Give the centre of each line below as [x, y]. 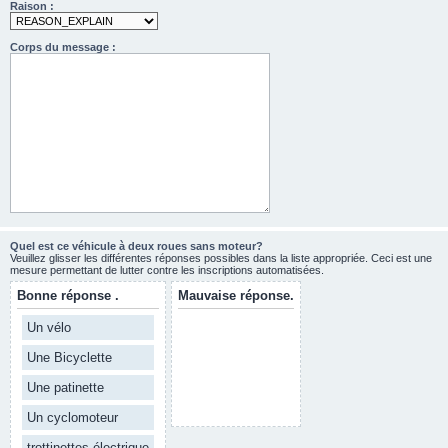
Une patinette [65, 388]
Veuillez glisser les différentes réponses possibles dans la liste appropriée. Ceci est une [221, 258]
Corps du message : [63, 47]
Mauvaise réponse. [236, 296]
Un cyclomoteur [72, 418]
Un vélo [49, 328]
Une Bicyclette [69, 358]
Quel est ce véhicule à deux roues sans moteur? [136, 246]
